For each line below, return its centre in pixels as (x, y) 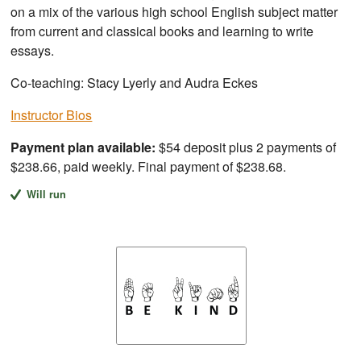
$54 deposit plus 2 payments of (246, 147)
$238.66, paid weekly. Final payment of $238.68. (149, 167)
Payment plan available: (83, 147)
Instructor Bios (52, 115)
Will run (46, 195)
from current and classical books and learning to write (162, 31)
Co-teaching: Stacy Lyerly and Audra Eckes (135, 83)
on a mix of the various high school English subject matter (174, 12)
